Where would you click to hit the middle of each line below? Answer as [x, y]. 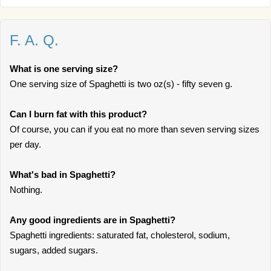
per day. [25, 144]
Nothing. [26, 190]
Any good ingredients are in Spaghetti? [93, 220]
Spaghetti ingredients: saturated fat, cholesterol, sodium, [120, 235]
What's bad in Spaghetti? [63, 175]
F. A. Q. [34, 40]
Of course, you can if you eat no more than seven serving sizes [135, 129]
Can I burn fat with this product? [78, 114]
